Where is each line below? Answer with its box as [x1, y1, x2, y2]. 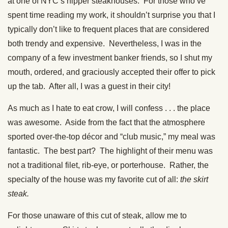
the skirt [180, 175, 208, 184]
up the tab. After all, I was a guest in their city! [8, 82, 170, 91]
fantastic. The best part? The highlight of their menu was [8, 147, 213, 155]
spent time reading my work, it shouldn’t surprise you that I [8, 11, 215, 19]
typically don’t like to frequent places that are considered [8, 25, 209, 34]
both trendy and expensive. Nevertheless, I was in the [8, 39, 202, 48]
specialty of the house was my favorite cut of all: [8, 175, 180, 184]
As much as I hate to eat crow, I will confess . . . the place [8, 104, 210, 112]
